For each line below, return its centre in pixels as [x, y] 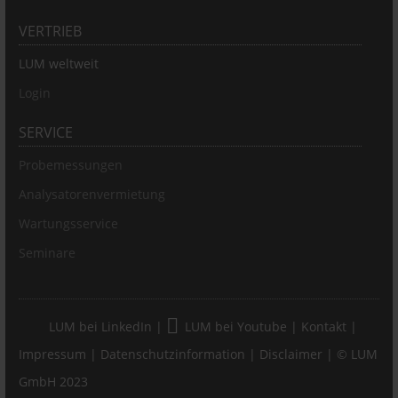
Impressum [52, 354]
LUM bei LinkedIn [100, 326]
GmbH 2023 [53, 382]
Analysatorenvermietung [92, 194]
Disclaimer [291, 354]
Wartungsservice [68, 223]
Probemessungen [71, 165]
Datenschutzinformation [173, 354]
